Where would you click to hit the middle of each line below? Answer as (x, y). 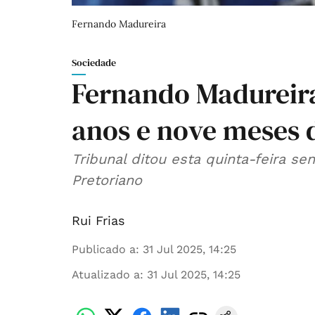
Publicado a (104, 250)
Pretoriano (107, 180)
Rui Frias (98, 221)
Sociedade (94, 63)
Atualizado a (106, 275)
